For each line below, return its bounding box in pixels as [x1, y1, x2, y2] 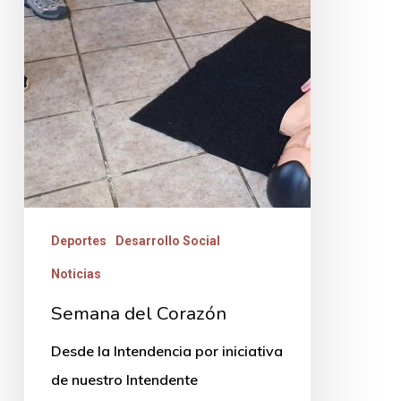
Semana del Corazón [50, 300, 226, 326]
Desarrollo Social [115, 233, 220, 248]
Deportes [50, 233, 107, 248]
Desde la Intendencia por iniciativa [50, 341, 283, 360]
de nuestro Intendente [50, 370, 198, 388]
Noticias [50, 266, 101, 281]
